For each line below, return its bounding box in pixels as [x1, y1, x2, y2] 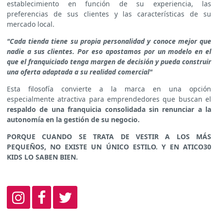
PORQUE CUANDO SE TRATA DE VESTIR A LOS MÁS [7, 132, 211, 142]
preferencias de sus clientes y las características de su [7, 9, 211, 19]
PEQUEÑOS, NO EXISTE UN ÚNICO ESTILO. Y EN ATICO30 [7, 142, 211, 152]
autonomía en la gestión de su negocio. [7, 115, 140, 125]
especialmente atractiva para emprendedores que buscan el [7, 94, 211, 104]
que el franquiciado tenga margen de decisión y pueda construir [7, 57, 211, 67]
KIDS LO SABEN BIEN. [7, 152, 78, 162]
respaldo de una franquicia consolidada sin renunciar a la [7, 105, 211, 114]
